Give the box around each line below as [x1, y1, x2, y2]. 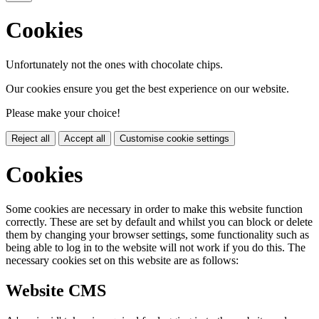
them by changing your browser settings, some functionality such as [6, 229, 309, 241]
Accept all [64, 133, 105, 145]
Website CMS [6, 281, 106, 300]
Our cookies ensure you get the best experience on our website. [6, 83, 289, 95]
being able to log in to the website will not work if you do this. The [6, 241, 305, 254]
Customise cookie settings [120, 133, 229, 145]
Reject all [11, 133, 50, 145]
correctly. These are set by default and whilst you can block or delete [6, 216, 313, 229]
